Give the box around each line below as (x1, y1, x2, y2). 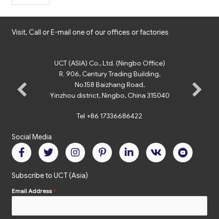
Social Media (12, 132, 52, 141)
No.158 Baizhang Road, (74, 80, 145, 89)
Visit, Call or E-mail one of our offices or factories (12, 27, 169, 37)
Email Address (12, 187, 53, 195)
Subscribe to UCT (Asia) (12, 171, 88, 180)
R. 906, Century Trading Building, (59, 69, 160, 78)
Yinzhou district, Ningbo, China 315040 (49, 90, 170, 100)
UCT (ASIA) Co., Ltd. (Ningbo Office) (54, 58, 165, 67)
